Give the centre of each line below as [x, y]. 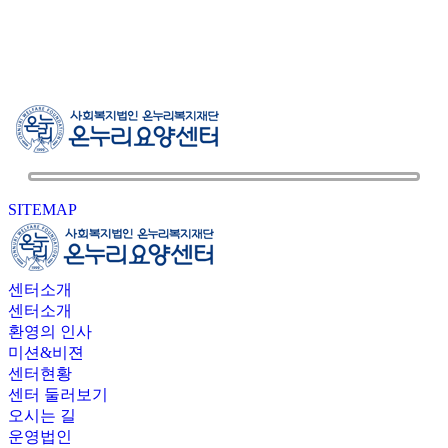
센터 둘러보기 [58, 394]
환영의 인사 [50, 331]
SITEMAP [42, 209]
